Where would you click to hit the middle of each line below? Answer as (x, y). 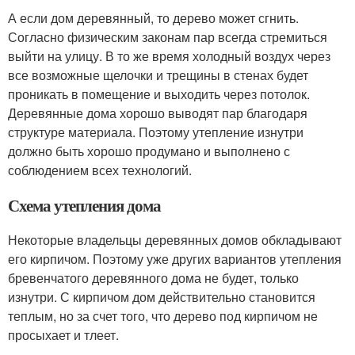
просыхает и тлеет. (63, 335)
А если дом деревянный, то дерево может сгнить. (153, 18)
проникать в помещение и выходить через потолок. (159, 94)
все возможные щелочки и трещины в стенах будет (158, 75)
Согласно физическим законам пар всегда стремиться (168, 37)
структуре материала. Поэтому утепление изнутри (156, 132)
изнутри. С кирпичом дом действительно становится (162, 297)
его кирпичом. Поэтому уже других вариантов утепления (175, 259)
